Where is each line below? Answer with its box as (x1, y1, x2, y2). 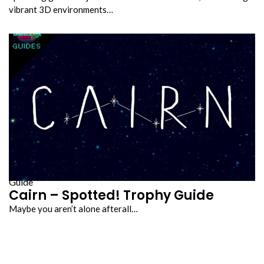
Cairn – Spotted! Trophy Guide (9, 186, 214, 204)
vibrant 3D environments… (9, 4, 113, 15)
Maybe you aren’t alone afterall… (9, 203, 138, 214)
